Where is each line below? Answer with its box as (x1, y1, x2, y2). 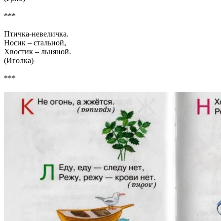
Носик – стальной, (4, 38, 66, 47)
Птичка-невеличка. (4, 30, 69, 38)
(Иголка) (4, 56, 34, 65)
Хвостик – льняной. (4, 47, 71, 56)
